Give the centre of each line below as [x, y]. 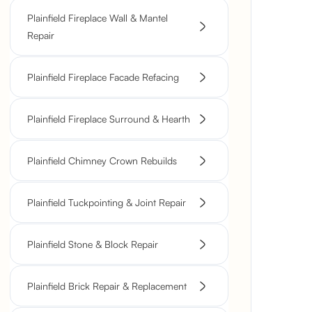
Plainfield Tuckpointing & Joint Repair [107, 202]
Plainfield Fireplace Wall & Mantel [97, 18]
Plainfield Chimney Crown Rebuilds [102, 161]
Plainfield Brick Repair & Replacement [107, 286]
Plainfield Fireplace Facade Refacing [103, 77]
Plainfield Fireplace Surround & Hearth [109, 119]
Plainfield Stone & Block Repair [93, 244]
